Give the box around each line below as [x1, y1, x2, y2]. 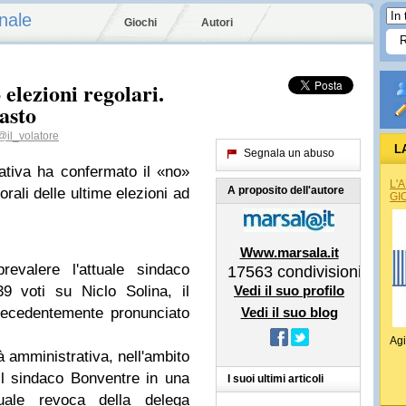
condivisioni [273, 263, 362, 281]
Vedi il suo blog [240, 304, 338, 320]
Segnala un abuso [244, 147, 334, 159]
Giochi [124, 16, 157, 29]
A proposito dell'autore [227, 184, 344, 197]
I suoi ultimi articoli [227, 372, 324, 385]
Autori [201, 16, 233, 29]
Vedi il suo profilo [234, 283, 344, 298]
